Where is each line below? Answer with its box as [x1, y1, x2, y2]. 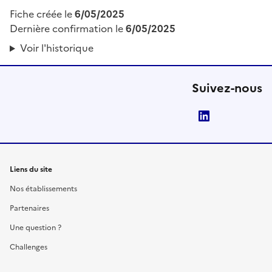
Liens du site [10, 164, 52, 175]
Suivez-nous [192, 79, 262, 98]
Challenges [10, 242, 47, 253]
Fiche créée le [10, 7, 75, 22]
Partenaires [10, 203, 49, 214]
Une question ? [10, 222, 61, 234]
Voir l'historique [19, 41, 93, 56]
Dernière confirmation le [10, 21, 126, 36]
